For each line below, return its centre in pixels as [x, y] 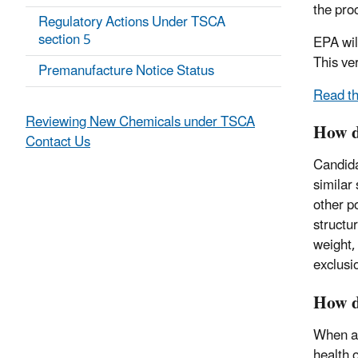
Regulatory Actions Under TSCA [132, 23]
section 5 [65, 40]
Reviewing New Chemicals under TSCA [140, 123]
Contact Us [58, 143]
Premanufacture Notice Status [126, 72]
